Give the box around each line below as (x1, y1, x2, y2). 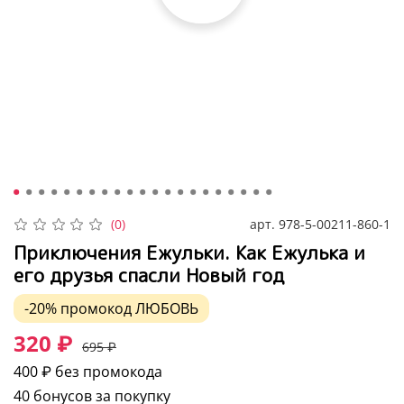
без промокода (51, 362, 162, 382)
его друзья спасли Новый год (14, 261, 284, 289)
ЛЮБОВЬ (135, 298, 198, 318)
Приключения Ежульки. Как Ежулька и (14, 238, 365, 266)
